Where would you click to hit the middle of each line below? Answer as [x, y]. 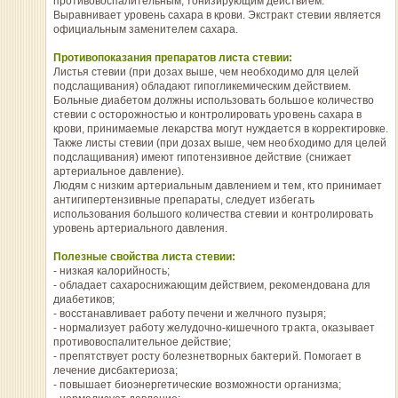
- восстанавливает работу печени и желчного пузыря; [189, 314]
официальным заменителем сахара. [146, 29]
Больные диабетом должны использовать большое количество [213, 100]
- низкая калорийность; [111, 271]
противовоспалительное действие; [142, 342]
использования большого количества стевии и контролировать [213, 214]
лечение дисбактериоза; [115, 370]
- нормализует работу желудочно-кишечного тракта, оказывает [214, 328]
